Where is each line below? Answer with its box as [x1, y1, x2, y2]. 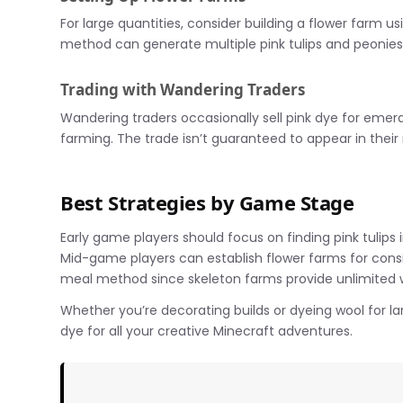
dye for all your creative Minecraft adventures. [60, 322, 354, 341]
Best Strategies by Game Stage [60, 188, 354, 216]
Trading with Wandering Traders [60, 79, 306, 101]
